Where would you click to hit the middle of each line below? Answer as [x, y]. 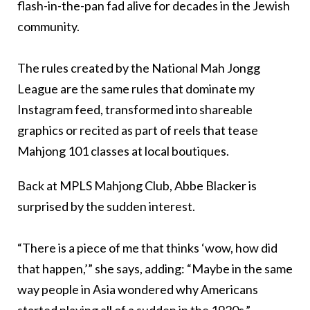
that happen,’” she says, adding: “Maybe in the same [155, 268]
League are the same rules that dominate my [136, 88]
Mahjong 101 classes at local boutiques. [124, 151]
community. [48, 26]
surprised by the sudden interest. [106, 206]
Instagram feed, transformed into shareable [135, 109]
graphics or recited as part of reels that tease [138, 130]
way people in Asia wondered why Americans [138, 289]
